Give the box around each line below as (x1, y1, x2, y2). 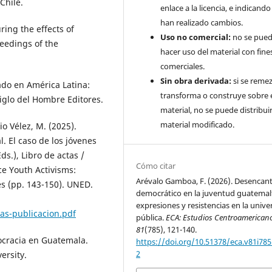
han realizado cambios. (160, 17, 243, 29)
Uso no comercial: (160, 32, 231, 43)
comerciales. (160, 61, 205, 72)
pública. (136, 212, 166, 223)
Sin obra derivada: (160, 75, 234, 87)
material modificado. (160, 119, 235, 131)
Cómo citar (136, 160, 176, 172)
